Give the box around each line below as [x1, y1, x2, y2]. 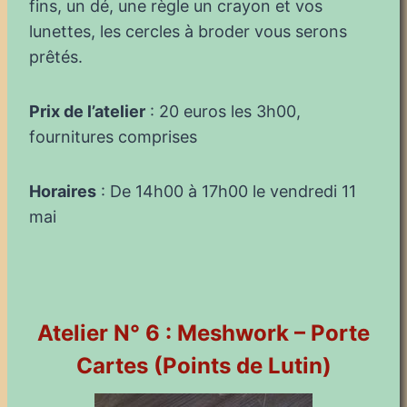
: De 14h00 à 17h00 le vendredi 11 [96, 181, 356, 201]
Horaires [29, 181, 96, 201]
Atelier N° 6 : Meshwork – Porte [37, 319, 370, 346]
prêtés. [29, 46, 83, 66]
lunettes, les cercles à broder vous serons [29, 21, 347, 41]
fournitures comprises [29, 126, 197, 146]
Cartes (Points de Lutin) [75, 352, 332, 379]
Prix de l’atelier [29, 101, 145, 121]
